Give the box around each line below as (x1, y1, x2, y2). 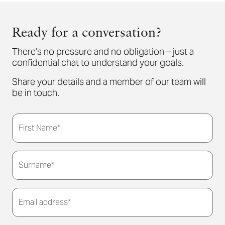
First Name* (19, 123, 60, 133)
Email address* (19, 197, 71, 207)
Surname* (19, 160, 54, 170)
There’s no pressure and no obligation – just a (12, 46, 194, 57)
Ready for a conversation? (12, 27, 161, 41)
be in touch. (12, 87, 59, 98)
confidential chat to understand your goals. (12, 57, 184, 68)
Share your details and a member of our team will (12, 76, 206, 87)
